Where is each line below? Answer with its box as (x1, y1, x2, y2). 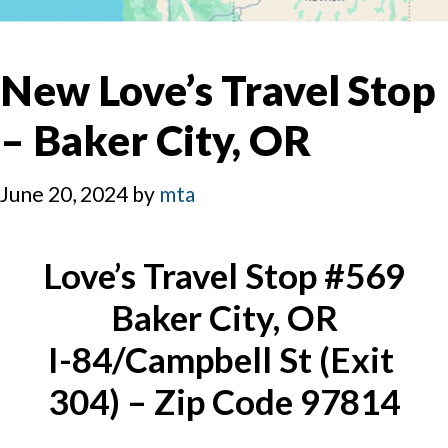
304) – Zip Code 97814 (48, 380, 400, 423)
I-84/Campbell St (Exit (47, 338, 394, 381)
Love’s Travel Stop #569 (43, 254, 405, 297)
